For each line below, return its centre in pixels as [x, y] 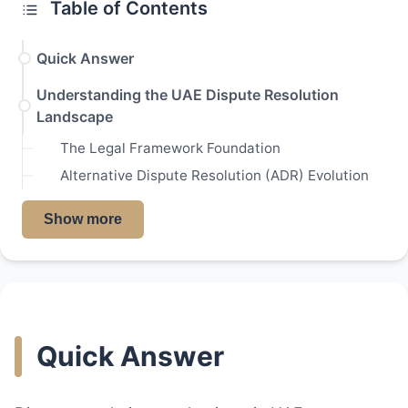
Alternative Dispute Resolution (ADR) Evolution [214, 176]
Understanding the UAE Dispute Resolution [188, 95]
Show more [83, 219]
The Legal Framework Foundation [170, 148]
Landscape [75, 117]
